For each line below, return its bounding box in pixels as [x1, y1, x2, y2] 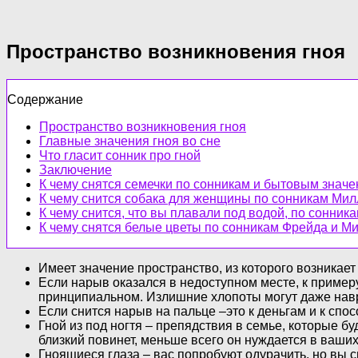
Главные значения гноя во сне [39, 133, 221, 148]
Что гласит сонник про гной [39, 148, 201, 162]
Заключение [39, 162, 112, 177]
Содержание [7, 92, 83, 106]
